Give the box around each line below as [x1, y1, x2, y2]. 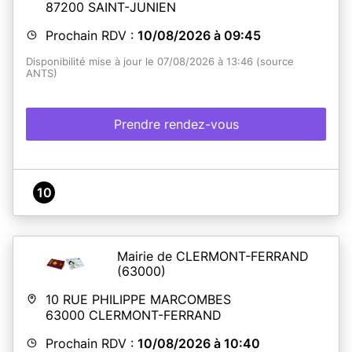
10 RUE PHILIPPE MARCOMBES [46, 291, 231, 307]
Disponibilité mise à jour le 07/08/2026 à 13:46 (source [26, 55, 294, 68]
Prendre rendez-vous [113, 115, 239, 132]
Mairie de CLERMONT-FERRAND [117, 247, 309, 264]
